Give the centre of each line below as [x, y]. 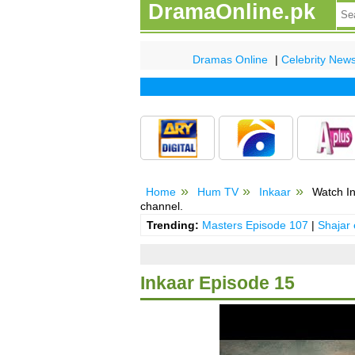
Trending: [172, 225]
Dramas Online [230, 59]
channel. [162, 206]
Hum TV [218, 191]
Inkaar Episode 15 [218, 283]
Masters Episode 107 [255, 225]
